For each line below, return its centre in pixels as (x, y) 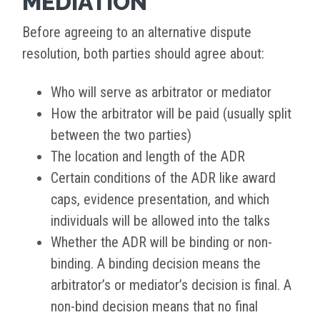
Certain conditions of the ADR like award (163, 178)
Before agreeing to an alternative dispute (137, 32)
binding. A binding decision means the (156, 264)
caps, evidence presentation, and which (160, 200)
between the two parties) (121, 135)
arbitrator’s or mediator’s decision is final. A (171, 285)
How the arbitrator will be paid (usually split (171, 114)
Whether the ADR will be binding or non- (161, 242)
